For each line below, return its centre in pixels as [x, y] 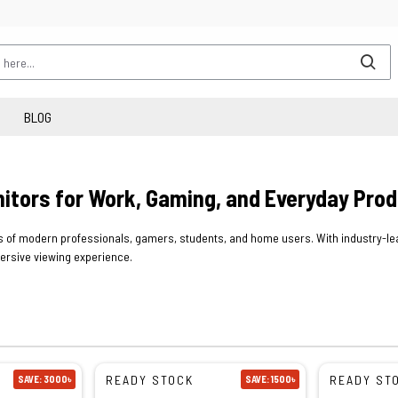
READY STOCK [149, 379]
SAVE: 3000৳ [44, 378]
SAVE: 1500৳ [270, 378]
